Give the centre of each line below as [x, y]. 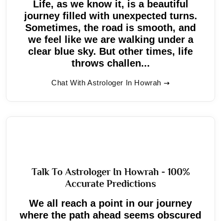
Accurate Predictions [110, 183]
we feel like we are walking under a [110, 39]
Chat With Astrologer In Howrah [106, 82]
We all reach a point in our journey [110, 203]
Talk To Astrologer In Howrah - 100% [110, 171]
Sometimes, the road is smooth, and [110, 27]
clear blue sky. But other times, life [110, 51]
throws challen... [110, 63]
